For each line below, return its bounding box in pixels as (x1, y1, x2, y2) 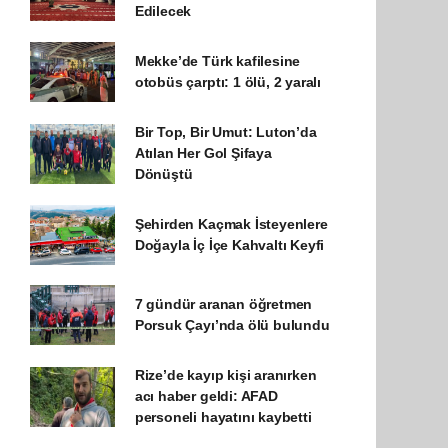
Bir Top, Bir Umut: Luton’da (134, 124, 317, 140)
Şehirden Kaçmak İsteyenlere (134, 216, 328, 232)
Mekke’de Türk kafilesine (134, 53, 301, 69)
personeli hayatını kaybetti (134, 409, 312, 425)
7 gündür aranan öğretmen (134, 296, 313, 312)
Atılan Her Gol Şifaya (134, 145, 272, 161)
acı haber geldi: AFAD (134, 388, 278, 404)
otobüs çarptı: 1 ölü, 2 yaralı (134, 74, 322, 90)
